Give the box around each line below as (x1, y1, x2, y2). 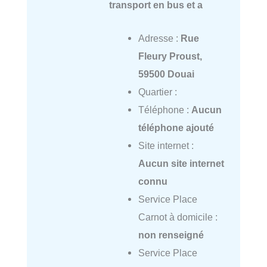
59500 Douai (138, 68, 194, 79)
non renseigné (138, 229, 204, 240)
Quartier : (138, 86, 177, 97)
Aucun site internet (138, 157, 224, 169)
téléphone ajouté (138, 122, 214, 133)
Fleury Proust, (138, 50, 202, 61)
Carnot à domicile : (138, 211, 218, 222)
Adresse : (138, 32, 181, 44)
